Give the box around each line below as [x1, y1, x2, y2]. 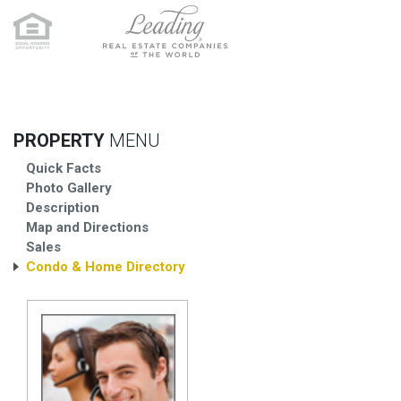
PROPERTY [13, 130, 109, 152]
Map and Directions [26, 219, 149, 236]
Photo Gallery [26, 180, 112, 197]
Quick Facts [26, 160, 101, 177]
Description [26, 200, 99, 217]
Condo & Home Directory [26, 259, 185, 276]
